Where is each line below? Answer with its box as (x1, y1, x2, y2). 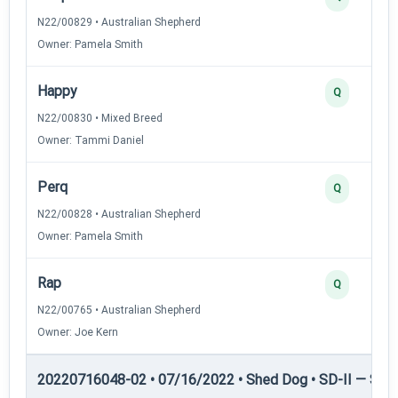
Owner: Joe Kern (37, 325, 118, 338)
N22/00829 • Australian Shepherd (37, 15, 201, 28)
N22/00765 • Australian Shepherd (37, 303, 201, 316)
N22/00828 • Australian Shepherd (37, 207, 201, 220)
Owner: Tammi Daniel (37, 133, 144, 147)
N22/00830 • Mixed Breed (37, 111, 163, 124)
